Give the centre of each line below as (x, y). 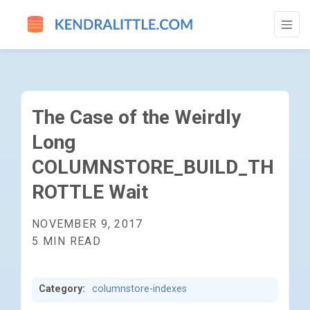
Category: (62, 289)
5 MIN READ (66, 241)
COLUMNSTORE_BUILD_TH (153, 167)
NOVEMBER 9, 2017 (88, 224)
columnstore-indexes (139, 289)
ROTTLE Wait (90, 192)
